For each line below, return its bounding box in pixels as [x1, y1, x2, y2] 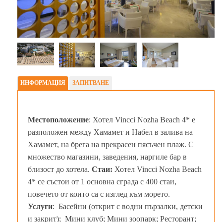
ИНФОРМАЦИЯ [20, 79, 65, 86]
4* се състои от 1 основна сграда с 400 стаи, [28, 177, 176, 186]
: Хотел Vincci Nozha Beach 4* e [89, 115, 195, 124]
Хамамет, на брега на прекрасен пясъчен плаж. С [28, 140, 194, 149]
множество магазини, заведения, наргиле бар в [28, 152, 187, 161]
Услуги [28, 202, 53, 211]
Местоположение [28, 115, 89, 124]
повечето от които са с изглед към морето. [28, 189, 170, 198]
